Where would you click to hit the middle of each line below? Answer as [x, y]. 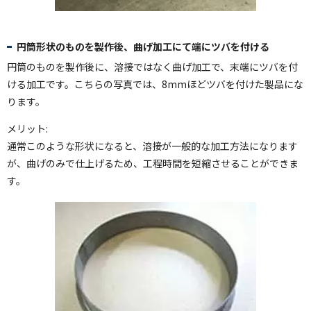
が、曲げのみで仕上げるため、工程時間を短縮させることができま [153, 163]
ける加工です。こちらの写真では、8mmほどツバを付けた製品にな [155, 84]
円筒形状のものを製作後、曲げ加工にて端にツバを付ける [143, 47]
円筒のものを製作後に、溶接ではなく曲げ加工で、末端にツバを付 [152, 67]
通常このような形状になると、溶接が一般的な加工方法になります [152, 146]
